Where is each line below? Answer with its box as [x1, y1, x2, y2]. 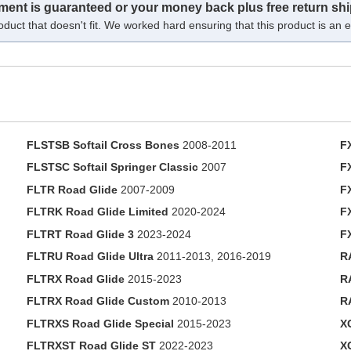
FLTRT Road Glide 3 [26, 227, 134, 241]
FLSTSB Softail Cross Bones [26, 138, 179, 151]
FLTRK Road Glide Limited [26, 205, 168, 218]
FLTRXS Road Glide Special [26, 317, 174, 330]
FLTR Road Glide [26, 183, 118, 196]
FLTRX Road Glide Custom [26, 295, 169, 307]
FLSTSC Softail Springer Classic [26, 161, 198, 173]
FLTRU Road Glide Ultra [26, 250, 154, 262]
